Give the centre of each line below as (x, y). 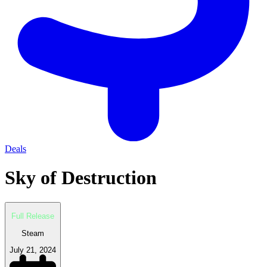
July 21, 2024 (33, 250)
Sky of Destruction (81, 178)
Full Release (33, 216)
